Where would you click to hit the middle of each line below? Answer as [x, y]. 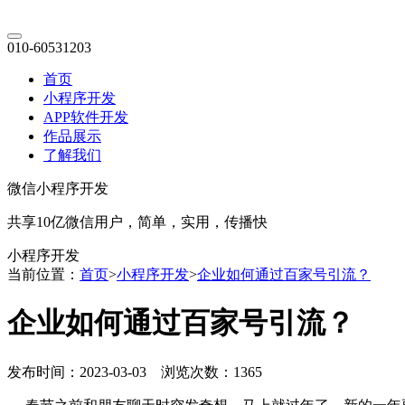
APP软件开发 [86, 117]
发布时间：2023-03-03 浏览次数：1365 [135, 372]
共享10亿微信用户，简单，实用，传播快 [137, 222]
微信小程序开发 [58, 188]
